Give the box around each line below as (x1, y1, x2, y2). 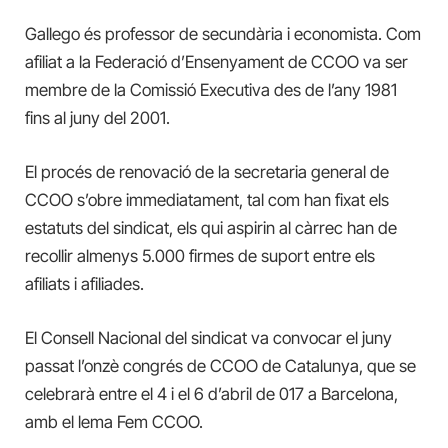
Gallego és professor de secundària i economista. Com (25, 23, 421, 44)
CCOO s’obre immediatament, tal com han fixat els (25, 190, 389, 211)
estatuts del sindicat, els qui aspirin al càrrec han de (25, 218, 397, 239)
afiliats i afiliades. (25, 274, 144, 295)
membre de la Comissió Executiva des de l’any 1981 (25, 79, 397, 100)
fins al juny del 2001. (25, 107, 170, 128)
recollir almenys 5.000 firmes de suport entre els (25, 246, 375, 267)
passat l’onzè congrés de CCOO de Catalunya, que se (25, 356, 416, 377)
